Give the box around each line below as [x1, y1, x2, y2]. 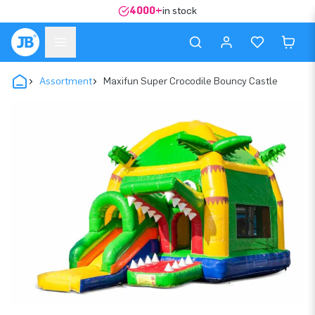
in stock [162, 5, 197, 17]
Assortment [39, 75, 92, 87]
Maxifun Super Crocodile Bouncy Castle [103, 75, 278, 87]
